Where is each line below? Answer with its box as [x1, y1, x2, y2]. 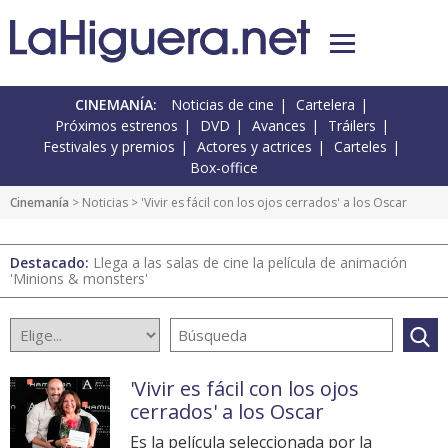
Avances [251, 116, 306, 136]
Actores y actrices [197, 137, 312, 157]
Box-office [190, 158, 258, 178]
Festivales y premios [43, 137, 175, 157]
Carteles [334, 137, 387, 157]
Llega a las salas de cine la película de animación [93, 253, 407, 273]
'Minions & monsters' [10, 269, 148, 289]
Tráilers [327, 116, 376, 136]
